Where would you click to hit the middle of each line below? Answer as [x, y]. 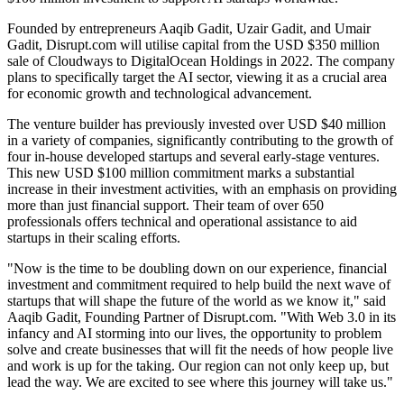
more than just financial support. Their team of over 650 [165, 206]
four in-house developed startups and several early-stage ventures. [193, 157]
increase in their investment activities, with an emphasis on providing [202, 189]
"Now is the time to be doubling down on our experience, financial [197, 269]
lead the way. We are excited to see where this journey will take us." [200, 382]
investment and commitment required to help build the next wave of [199, 285]
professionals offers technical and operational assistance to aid [182, 222]
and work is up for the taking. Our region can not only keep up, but [198, 366]
